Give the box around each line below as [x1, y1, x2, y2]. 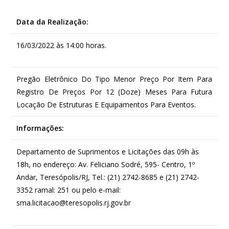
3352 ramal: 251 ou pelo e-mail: [16, 185, 121, 195]
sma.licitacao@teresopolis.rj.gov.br [16, 197, 131, 208]
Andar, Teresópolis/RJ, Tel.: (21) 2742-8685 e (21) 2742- [16, 172, 200, 182]
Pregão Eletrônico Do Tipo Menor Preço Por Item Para [16, 74, 213, 84]
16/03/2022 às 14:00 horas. [16, 40, 107, 50]
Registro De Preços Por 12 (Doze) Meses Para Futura [16, 86, 213, 97]
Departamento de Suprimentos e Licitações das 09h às [16, 146, 199, 156]
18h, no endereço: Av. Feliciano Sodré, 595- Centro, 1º [16, 159, 195, 169]
